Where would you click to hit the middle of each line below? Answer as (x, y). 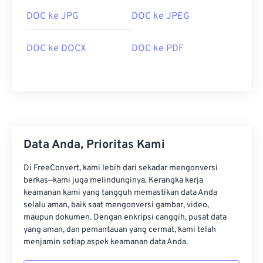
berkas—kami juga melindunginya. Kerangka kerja (113, 181)
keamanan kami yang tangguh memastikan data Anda (120, 193)
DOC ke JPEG (161, 17)
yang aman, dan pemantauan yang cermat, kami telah (120, 230)
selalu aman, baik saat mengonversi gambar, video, (116, 205)
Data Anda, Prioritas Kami (94, 145)
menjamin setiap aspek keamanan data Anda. (106, 242)
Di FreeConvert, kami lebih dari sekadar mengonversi (121, 168)
